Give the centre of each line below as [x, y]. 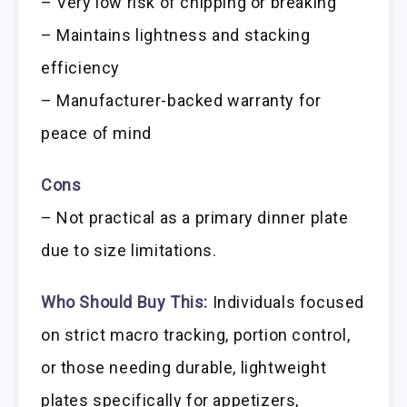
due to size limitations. [129, 250]
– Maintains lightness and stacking [176, 35]
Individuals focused [287, 302]
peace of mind [96, 134]
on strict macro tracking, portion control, [196, 334]
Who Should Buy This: [124, 302]
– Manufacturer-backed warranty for [181, 101]
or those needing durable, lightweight [184, 367]
